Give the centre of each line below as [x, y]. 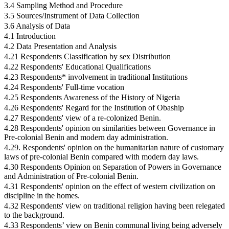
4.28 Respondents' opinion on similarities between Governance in [110, 128]
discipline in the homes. [42, 196]
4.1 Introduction [30, 36]
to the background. [34, 215]
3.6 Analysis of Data [37, 26]
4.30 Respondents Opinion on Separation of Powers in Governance [113, 167]
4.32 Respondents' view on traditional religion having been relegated [114, 206]
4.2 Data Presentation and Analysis [60, 47]
